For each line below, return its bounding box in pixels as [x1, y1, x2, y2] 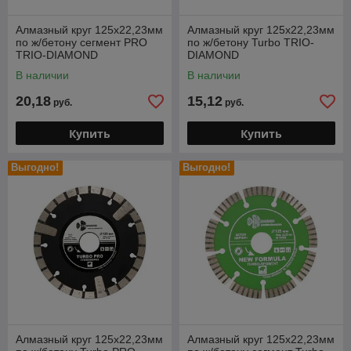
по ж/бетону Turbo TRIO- [187, 36, 314, 49]
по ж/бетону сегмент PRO [16, 36, 147, 49]
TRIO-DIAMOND [16, 49, 98, 61]
